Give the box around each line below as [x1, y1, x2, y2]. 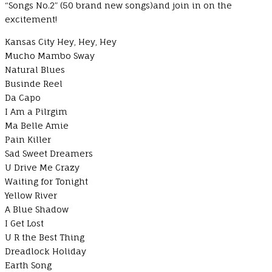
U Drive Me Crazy [5, 161, 80, 172]
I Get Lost [5, 217, 44, 228]
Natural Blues [5, 64, 65, 75]
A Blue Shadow [5, 203, 69, 214]
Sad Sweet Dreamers [5, 148, 93, 158]
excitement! [5, 13, 57, 24]
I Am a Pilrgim [5, 106, 67, 117]
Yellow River [5, 189, 57, 200]
